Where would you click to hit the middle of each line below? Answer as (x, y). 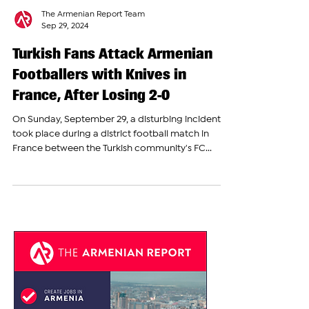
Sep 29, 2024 (65, 57)
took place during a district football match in (111, 165)
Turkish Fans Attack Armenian (112, 84)
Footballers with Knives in (99, 105)
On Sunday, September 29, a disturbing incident (117, 150)
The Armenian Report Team (93, 46)
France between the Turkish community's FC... (112, 179)
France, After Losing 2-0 (91, 126)
